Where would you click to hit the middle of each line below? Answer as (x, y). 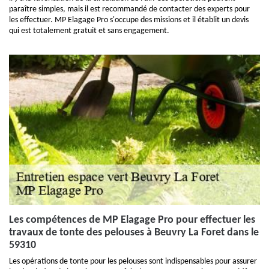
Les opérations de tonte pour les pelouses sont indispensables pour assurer (133, 261)
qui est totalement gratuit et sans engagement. (89, 31)
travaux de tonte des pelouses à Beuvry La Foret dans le (134, 233)
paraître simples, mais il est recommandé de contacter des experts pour (129, 9)
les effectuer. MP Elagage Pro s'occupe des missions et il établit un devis (129, 20)
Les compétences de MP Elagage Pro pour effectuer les (132, 220)
